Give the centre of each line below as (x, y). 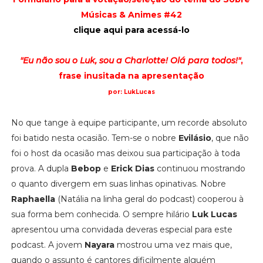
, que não (230, 138)
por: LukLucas (131, 92)
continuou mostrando (201, 168)
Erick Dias (134, 168)
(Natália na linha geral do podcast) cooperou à (149, 199)
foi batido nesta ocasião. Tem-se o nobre (95, 138)
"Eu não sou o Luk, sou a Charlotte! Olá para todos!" (130, 60)
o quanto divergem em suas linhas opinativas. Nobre (118, 183)
